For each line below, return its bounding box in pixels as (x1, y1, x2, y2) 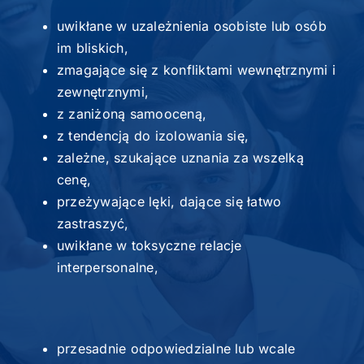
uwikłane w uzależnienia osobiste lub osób (56, 17, 327, 34)
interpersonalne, (56, 258, 158, 275)
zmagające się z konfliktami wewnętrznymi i (56, 61, 336, 78)
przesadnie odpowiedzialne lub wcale (56, 340, 296, 357)
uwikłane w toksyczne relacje (56, 236, 242, 253)
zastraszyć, (56, 214, 129, 232)
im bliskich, (56, 39, 128, 56)
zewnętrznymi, (56, 83, 149, 100)
